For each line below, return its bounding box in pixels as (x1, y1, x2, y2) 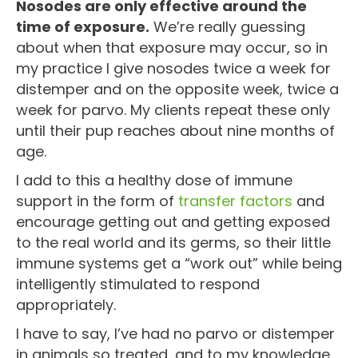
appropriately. (16, 294, 116, 315)
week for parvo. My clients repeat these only (16, 99, 330, 120)
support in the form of (16, 190, 178, 211)
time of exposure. (16, 16, 149, 37)
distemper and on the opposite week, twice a (16, 78, 339, 99)
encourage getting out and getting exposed (16, 211, 330, 232)
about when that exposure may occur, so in (16, 37, 328, 58)
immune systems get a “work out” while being (16, 253, 342, 273)
